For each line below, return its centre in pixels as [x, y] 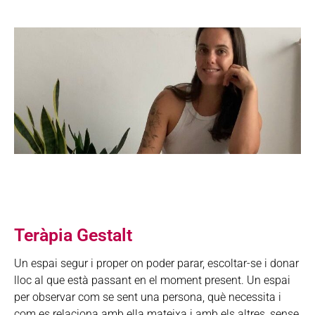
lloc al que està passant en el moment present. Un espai [153, 281]
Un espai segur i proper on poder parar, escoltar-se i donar [157, 264]
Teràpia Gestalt [73, 236]
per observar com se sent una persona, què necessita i [148, 297]
